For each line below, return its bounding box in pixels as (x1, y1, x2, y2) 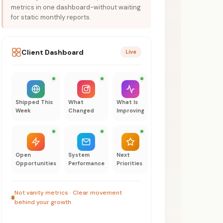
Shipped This (15, 99, 53, 106)
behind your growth (14, 198, 71, 207)
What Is (116, 99, 138, 106)
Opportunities (15, 160, 56, 167)
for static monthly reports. (10, 13, 91, 22)
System (68, 151, 90, 159)
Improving (116, 107, 144, 114)
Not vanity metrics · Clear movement (14, 189, 122, 197)
